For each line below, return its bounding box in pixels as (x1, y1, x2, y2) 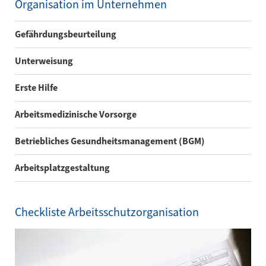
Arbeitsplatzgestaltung (15, 161, 110, 174)
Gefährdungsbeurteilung (15, 28, 116, 40)
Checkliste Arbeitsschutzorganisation (15, 204, 199, 220)
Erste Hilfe (15, 81, 58, 94)
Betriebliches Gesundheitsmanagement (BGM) (15, 135, 205, 147)
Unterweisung (15, 55, 73, 67)
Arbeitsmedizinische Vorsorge (15, 108, 137, 121)
